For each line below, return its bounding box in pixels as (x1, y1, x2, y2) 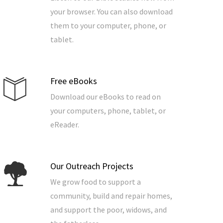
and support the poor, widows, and (50, 205, 167, 215)
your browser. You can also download (50, 6, 173, 17)
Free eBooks (50, 75, 97, 87)
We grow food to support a (50, 177, 141, 187)
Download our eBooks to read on (50, 92, 161, 102)
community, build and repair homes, (50, 191, 172, 201)
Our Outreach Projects (50, 160, 133, 172)
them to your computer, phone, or (50, 20, 166, 31)
